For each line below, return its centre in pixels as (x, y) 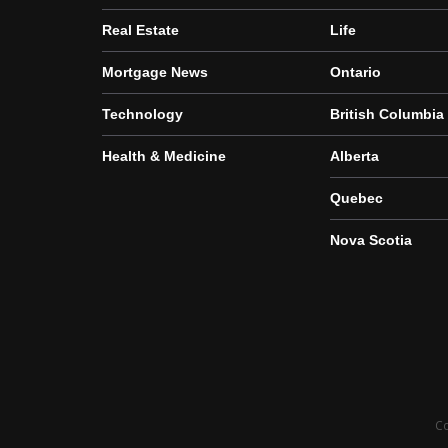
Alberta (354, 156)
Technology (142, 114)
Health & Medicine (164, 156)
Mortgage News (155, 72)
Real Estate (140, 30)
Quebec (356, 198)
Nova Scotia (371, 240)
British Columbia (387, 114)
